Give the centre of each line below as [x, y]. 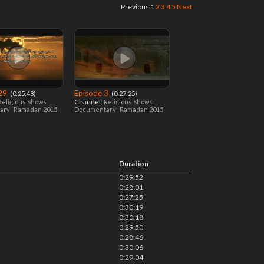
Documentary [96, 109]
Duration [134, 164]
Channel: [89, 102]
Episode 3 [92, 93]
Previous [135, 7]
